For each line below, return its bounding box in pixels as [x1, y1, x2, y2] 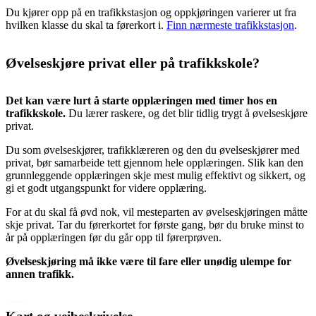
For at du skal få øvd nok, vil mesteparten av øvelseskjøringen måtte [6, 206, 308, 219]
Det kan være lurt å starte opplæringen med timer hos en [6, 95, 277, 107]
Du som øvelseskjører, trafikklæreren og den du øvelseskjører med [6, 144, 300, 157]
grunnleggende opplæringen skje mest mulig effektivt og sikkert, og [6, 169, 305, 182]
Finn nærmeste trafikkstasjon [166, 18, 294, 31]
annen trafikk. [6, 268, 74, 281]
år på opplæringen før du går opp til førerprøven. [6, 231, 221, 244]
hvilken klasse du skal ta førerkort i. [6, 18, 166, 31]
